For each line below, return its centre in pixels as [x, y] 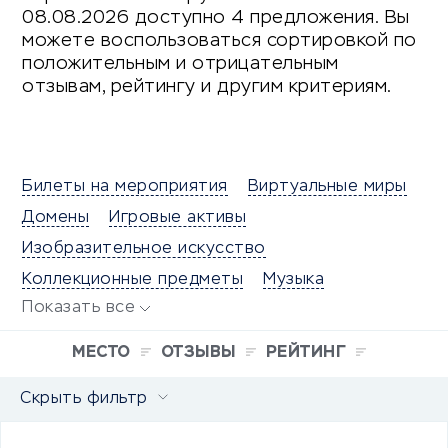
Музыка [293, 280]
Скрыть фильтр [84, 399]
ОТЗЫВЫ [198, 353]
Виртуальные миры [327, 187]
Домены [55, 218]
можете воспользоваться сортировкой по [219, 41]
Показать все [78, 308]
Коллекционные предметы [132, 280]
